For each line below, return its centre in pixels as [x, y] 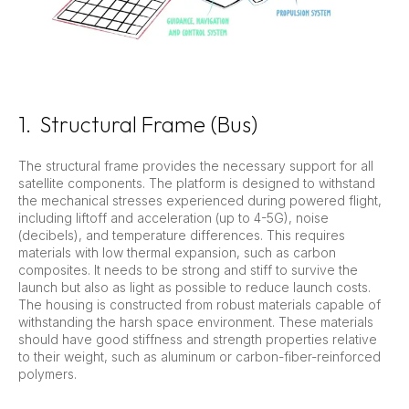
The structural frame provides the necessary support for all [196, 165]
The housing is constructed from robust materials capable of [199, 304]
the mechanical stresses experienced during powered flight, [200, 200]
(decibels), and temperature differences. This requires [182, 235]
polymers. [47, 373]
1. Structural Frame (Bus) [138, 124]
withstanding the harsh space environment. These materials [196, 321]
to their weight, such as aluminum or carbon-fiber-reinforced [199, 356]
